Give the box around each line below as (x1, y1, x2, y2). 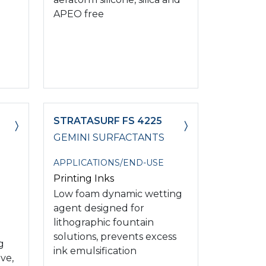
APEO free (53, 8, 104, 20)
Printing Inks (53, 172, 114, 184)
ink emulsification (53, 245, 137, 256)
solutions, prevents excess (53, 230, 176, 242)
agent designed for (53, 202, 144, 214)
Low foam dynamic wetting (53, 188, 182, 199)
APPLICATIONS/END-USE (53, 157, 164, 168)
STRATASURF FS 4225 (53, 115, 162, 126)
